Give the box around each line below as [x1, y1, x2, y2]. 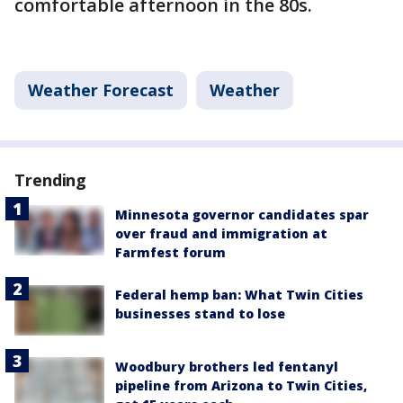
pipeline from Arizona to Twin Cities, [115, 377, 367, 395]
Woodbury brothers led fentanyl [115, 358, 338, 376]
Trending [14, 169, 87, 191]
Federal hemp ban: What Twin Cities [115, 286, 363, 303]
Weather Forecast [28, 79, 174, 101]
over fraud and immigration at [115, 225, 327, 242]
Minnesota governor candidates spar [115, 206, 369, 223]
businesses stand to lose [115, 305, 285, 322]
